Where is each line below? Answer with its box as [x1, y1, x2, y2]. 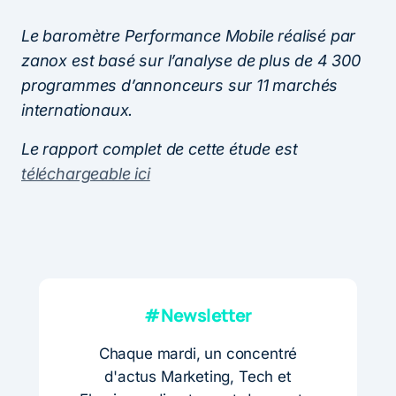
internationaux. [21, 101, 133, 120]
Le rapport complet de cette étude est [21, 140, 298, 159]
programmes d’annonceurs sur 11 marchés [21, 76, 339, 95]
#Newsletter [144, 303, 252, 328]
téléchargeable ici [21, 164, 150, 184]
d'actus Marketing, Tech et [104, 368, 292, 386]
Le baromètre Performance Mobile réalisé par [21, 27, 356, 46]
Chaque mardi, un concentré [98, 345, 298, 363]
